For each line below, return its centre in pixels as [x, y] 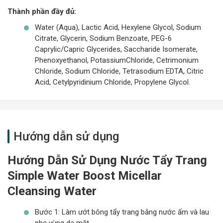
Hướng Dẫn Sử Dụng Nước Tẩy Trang [107, 160]
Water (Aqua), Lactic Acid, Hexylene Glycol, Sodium [118, 27]
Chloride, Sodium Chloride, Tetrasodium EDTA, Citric [119, 71]
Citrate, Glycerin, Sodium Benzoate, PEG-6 [103, 38]
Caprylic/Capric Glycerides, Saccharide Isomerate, [116, 49]
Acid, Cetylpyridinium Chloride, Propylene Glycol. [112, 82]
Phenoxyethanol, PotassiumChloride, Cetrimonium [117, 60]
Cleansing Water [52, 191]
